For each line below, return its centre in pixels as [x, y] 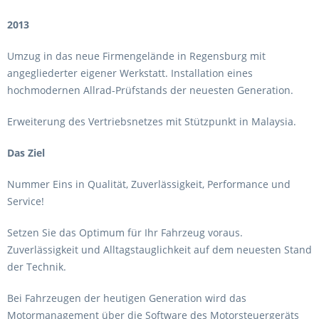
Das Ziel [26, 153]
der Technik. [38, 267]
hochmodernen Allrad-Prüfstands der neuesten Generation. [150, 90]
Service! [26, 201]
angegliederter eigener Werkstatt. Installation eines [130, 73]
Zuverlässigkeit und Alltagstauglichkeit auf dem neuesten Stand [159, 250]
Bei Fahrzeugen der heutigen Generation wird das [127, 298]
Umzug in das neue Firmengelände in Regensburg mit [136, 56]
